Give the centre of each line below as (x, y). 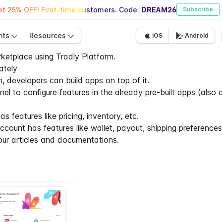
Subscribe (198, 9)
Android (197, 35)
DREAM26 (159, 9)
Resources (48, 35)
